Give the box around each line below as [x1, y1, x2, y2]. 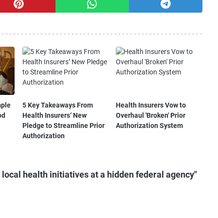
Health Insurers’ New [22, 111, 87, 119]
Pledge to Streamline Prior [22, 121, 105, 129]
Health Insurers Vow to [116, 101, 186, 109]
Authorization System [116, 121, 183, 129]
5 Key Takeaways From [22, 101, 93, 109]
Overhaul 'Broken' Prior [116, 111, 186, 119]
